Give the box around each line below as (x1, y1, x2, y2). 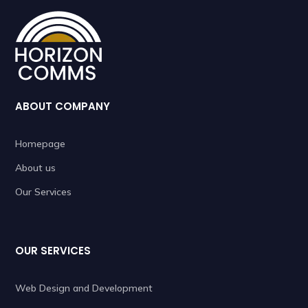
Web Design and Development (15, 281, 153, 294)
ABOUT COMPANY (15, 98, 111, 113)
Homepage (15, 137, 66, 150)
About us (15, 161, 56, 174)
